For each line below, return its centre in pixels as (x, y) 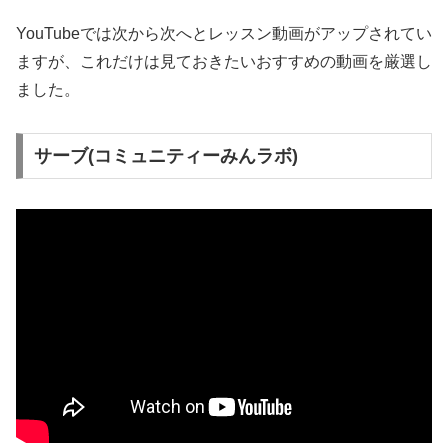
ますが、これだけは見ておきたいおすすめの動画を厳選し (224, 62)
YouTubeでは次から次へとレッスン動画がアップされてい (224, 34)
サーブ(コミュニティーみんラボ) (165, 155)
